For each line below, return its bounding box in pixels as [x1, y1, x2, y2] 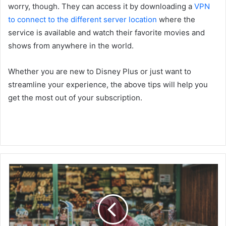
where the [157, 14, 195, 24]
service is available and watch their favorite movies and [8, 27, 205, 37]
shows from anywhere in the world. [8, 40, 134, 50]
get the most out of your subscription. [8, 92, 142, 102]
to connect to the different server [8, 14, 127, 24]
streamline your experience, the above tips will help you [8, 79, 208, 89]
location [127, 14, 157, 24]
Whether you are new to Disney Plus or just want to [8, 66, 191, 76]
